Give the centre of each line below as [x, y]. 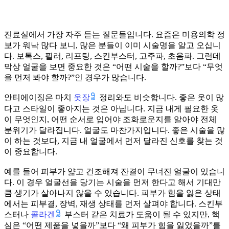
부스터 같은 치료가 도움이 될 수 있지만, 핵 [141, 214]
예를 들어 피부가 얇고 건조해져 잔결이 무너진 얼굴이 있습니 [114, 171]
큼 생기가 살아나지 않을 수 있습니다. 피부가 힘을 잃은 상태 [112, 193]
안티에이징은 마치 [39, 98]
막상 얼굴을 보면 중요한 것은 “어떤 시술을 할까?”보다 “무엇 [113, 67]
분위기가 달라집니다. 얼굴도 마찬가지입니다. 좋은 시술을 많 [114, 130]
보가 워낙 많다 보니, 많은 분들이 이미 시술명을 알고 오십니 [112, 45]
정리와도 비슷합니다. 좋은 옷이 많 [161, 98]
